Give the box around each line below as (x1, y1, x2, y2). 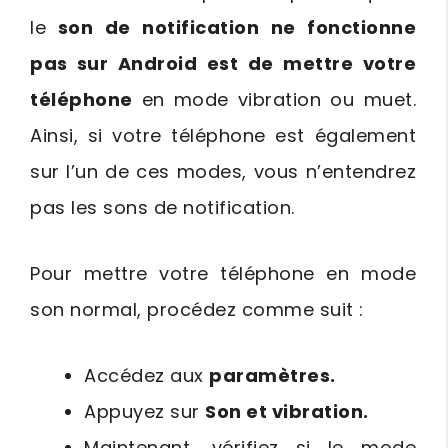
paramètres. (209, 363, 336, 389)
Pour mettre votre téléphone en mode (30, 261, 416, 287)
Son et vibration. (205, 399, 369, 425)
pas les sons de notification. (30, 195, 295, 221)
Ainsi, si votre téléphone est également (30, 123, 416, 149)
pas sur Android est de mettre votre (30, 51, 416, 77)
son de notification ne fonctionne (46, 15, 416, 41)
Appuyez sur (84, 399, 205, 425)
